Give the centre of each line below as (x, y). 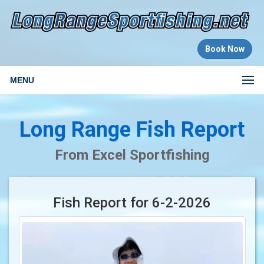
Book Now (225, 49)
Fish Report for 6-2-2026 (132, 202)
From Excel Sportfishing (132, 155)
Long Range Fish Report (132, 129)
